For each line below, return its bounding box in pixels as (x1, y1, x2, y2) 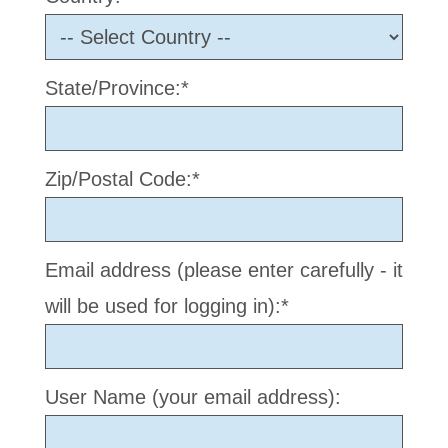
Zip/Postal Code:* (44, 168, 200, 191)
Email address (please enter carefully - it (44, 259, 403, 282)
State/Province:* (44, 77, 189, 100)
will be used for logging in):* (44, 295, 289, 318)
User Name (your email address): (92, 386, 341, 409)
